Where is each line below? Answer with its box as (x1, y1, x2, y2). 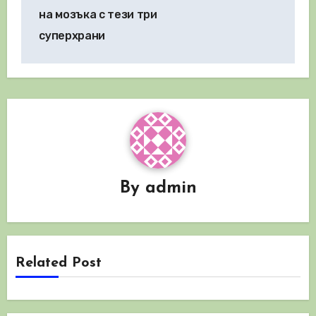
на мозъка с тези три (39, 7, 157, 21)
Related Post (16, 255, 102, 270)
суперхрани (39, 28, 105, 42)
